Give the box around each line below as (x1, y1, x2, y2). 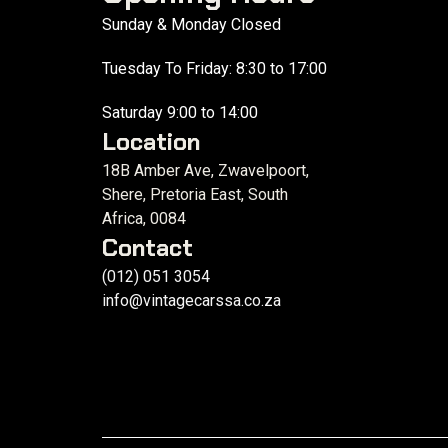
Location (102, 125, 200, 157)
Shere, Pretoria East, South (102, 184, 288, 204)
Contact (102, 231, 193, 263)
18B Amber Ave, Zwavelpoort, (102, 160, 309, 180)
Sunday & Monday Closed (102, 14, 281, 34)
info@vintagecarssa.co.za (102, 290, 281, 310)
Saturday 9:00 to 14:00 (102, 102, 258, 122)
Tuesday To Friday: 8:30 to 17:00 (102, 58, 327, 78)
